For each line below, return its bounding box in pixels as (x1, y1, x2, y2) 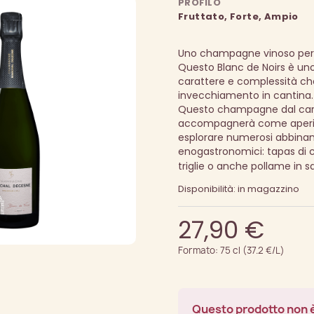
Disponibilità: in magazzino (177, 182, 299, 196)
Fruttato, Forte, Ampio (177, 10, 299, 23)
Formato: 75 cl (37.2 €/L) (177, 244, 285, 257)
